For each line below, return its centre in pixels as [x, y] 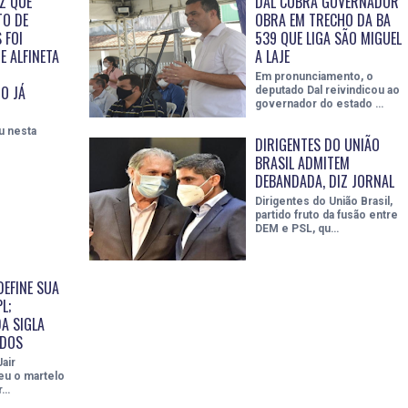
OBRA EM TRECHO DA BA [322, 20]
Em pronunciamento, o [314, 77]
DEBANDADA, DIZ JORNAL [324, 182]
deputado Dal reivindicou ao [327, 91]
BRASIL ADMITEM [302, 163]
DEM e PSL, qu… [296, 229]
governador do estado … [319, 104]
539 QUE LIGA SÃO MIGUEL [328, 39]
